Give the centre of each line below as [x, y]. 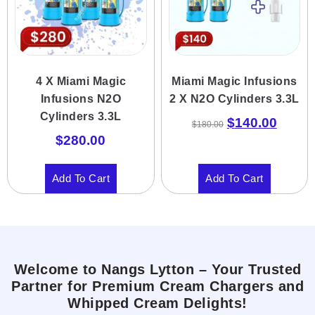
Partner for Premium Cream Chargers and [157, 286]
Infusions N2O [81, 98]
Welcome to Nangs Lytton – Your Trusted [157, 269]
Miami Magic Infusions [234, 81]
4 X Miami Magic [81, 81]
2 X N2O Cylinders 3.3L [234, 98]
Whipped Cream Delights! [157, 303]
